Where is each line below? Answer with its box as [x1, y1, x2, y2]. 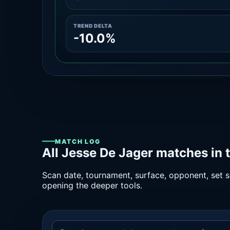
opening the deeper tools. [42, 180, 142, 191]
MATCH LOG [55, 137, 101, 145]
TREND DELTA [73, 23, 112, 29]
